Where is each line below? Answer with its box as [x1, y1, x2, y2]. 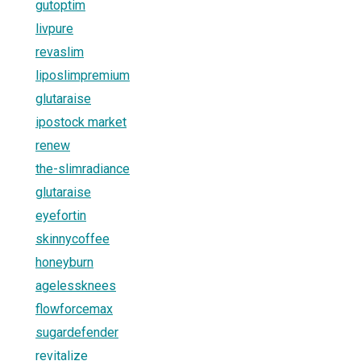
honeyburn [35, 254, 93, 270]
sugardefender [35, 324, 118, 340]
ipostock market [35, 114, 127, 130]
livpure [35, 20, 73, 36]
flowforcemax [35, 301, 113, 317]
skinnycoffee [35, 230, 110, 247]
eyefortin [35, 207, 86, 223]
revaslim [35, 44, 84, 60]
